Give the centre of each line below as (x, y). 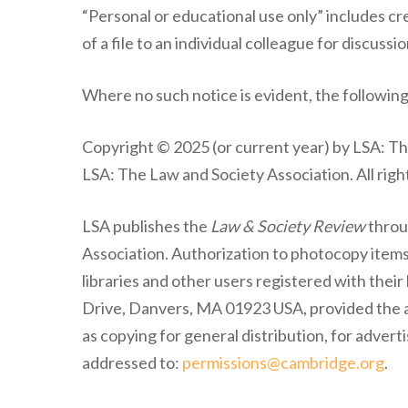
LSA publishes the (147, 226)
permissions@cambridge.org (284, 363)
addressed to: (133, 363)
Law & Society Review (288, 226)
